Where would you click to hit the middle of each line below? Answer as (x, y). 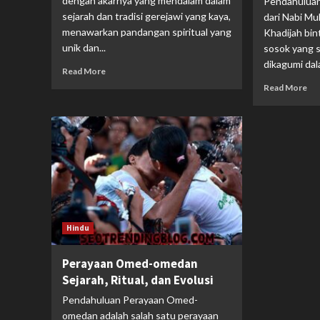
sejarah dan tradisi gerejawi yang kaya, (146, 16)
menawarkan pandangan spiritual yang (147, 31)
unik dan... (84, 47)
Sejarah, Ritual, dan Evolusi (138, 280)
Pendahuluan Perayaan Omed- (130, 299)
